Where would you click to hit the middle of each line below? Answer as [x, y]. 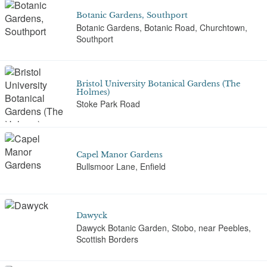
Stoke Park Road [108, 104]
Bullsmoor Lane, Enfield [121, 166]
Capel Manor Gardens [119, 154]
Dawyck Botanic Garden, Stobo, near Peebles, [164, 227]
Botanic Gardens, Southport [132, 15]
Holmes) [93, 92]
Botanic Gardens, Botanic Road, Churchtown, [162, 27]
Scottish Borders [107, 239]
